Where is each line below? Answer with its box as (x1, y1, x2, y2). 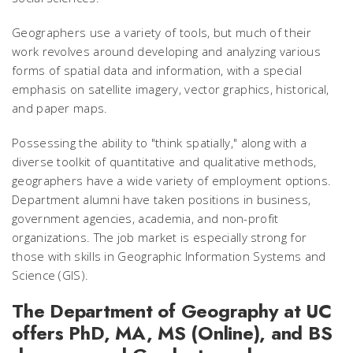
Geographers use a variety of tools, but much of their (12, 24, 311, 40)
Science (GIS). (12, 267, 89, 283)
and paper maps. (12, 100, 108, 116)
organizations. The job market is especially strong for (12, 229, 307, 245)
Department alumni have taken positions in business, (12, 191, 311, 207)
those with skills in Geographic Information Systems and (12, 248, 326, 264)
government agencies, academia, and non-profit (12, 210, 279, 226)
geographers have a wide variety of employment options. (12, 173, 332, 188)
